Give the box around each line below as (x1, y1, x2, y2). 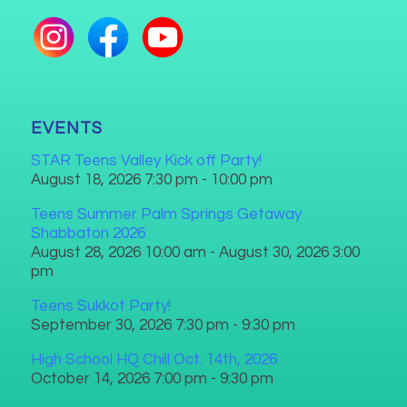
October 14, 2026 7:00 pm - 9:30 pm (30, 370, 273, 387)
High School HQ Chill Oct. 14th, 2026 (30, 351, 277, 368)
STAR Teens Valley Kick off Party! (30, 152, 262, 169)
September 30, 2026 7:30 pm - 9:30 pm (30, 316, 295, 333)
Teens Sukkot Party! (30, 297, 171, 314)
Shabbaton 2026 (30, 224, 145, 242)
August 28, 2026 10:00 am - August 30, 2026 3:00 (30, 243, 360, 261)
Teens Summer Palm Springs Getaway (30, 205, 302, 223)
